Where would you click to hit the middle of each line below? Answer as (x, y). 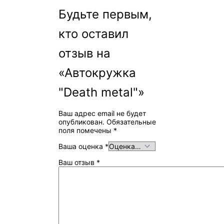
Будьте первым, (105, 14)
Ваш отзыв (78, 162)
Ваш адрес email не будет (102, 113)
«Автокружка (97, 72)
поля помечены (86, 130)
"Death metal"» (102, 92)
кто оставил (94, 33)
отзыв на (85, 53)
